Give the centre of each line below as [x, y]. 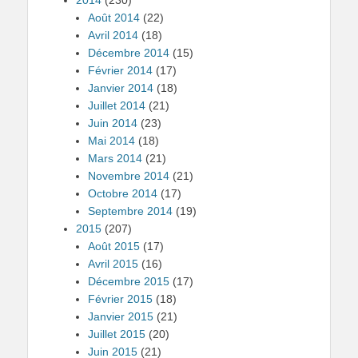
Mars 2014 [115, 158]
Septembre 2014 [130, 211]
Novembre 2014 [129, 176]
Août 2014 [114, 18]
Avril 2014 [113, 35]
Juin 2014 [113, 123]
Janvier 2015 [121, 316]
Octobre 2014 [123, 193]
